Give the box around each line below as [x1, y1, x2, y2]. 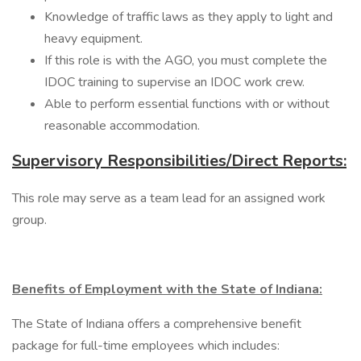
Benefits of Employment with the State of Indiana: [12, 280, 322, 298]
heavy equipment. [44, 30, 146, 48]
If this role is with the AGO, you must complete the [44, 52, 327, 69]
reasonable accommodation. [44, 117, 200, 135]
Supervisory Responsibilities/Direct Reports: [12, 150, 346, 172]
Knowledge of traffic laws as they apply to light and [44, 8, 333, 26]
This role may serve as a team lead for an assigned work [12, 189, 326, 207]
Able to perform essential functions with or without [44, 95, 330, 113]
